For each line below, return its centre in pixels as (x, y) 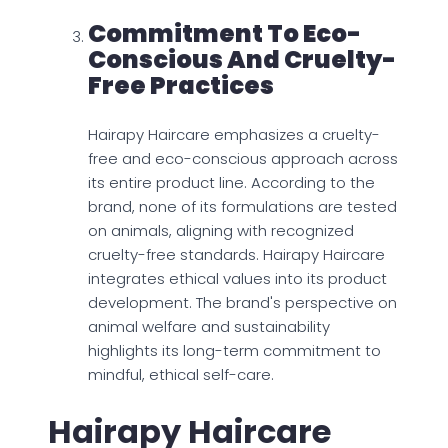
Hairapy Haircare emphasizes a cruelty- (234, 135)
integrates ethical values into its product (237, 279)
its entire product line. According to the (231, 183)
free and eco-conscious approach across (243, 159)
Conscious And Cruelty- (242, 60)
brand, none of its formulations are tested (242, 207)
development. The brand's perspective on (242, 303)
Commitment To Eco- (224, 34)
